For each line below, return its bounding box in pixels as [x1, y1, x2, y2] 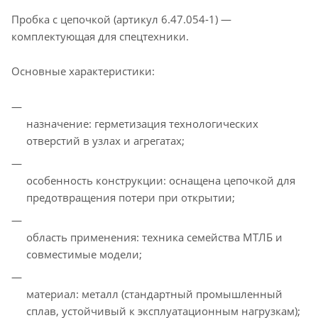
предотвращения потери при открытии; [26, 190, 235, 204]
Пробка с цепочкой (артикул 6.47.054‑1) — [11, 11, 231, 26]
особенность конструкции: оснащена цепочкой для [26, 172, 295, 187]
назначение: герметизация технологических [26, 116, 258, 131]
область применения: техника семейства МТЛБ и [26, 229, 283, 244]
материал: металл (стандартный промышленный [26, 286, 283, 301]
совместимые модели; [26, 246, 142, 261]
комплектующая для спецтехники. [11, 28, 189, 43]
